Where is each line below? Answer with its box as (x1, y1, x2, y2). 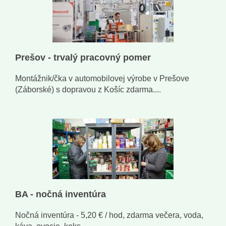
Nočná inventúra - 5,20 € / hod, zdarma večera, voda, (15, 211, 203, 220)
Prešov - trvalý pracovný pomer (15, 52, 151, 63)
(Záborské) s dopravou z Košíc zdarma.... (15, 85, 161, 94)
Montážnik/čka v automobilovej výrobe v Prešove (15, 74, 189, 83)
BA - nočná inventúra (15, 189, 106, 200)
